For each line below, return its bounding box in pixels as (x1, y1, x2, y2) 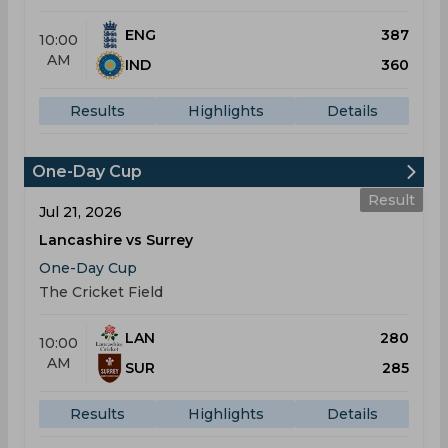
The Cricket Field (39, 283, 163, 301)
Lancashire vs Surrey (39, 231, 193, 249)
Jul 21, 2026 (39, 203, 122, 221)
